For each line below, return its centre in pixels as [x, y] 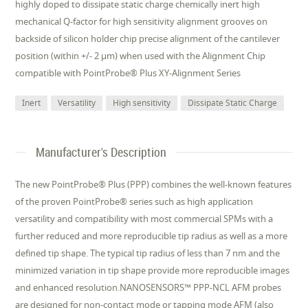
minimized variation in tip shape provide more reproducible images [153, 270]
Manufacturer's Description [101, 152]
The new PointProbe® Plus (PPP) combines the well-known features [154, 184]
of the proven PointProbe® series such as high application [134, 201]
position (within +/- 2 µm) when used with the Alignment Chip [141, 56]
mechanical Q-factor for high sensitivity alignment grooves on [142, 21]
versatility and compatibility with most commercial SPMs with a [144, 219]
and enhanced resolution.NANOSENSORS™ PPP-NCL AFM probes [148, 287]
